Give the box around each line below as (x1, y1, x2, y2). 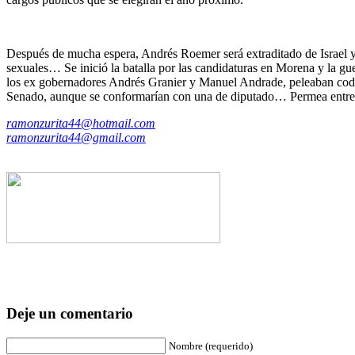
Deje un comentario (6, 305, 133, 323)
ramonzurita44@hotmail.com (6, 116, 155, 130)
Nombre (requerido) (169, 340, 253, 353)
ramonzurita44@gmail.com (6, 130, 146, 144)
